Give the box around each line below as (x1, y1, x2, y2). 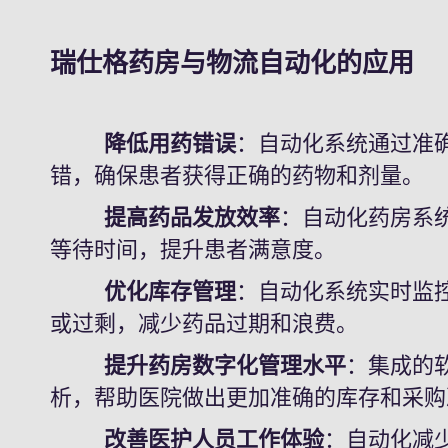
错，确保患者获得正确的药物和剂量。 (50, 163, 425, 188)
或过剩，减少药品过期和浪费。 (50, 311, 359, 336)
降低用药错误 (50, 131, 237, 156)
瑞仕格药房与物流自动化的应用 (50, 48, 415, 78)
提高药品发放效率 (104, 205, 281, 230)
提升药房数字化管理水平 (50, 353, 347, 378)
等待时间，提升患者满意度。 (50, 237, 337, 262)
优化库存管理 (50, 279, 237, 304)
